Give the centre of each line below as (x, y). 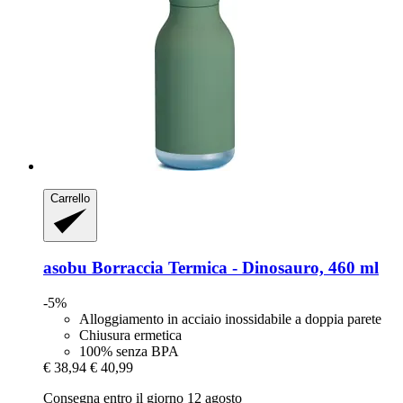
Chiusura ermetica (130, 336)
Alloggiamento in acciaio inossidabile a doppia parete (230, 319)
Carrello (70, 199)
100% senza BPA (129, 352)
